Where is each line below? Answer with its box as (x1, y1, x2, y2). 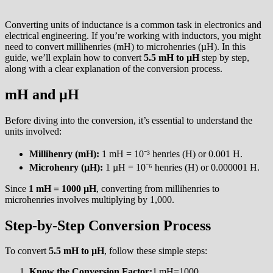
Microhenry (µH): (29, 161, 103, 172)
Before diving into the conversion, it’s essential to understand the (5, 115, 252, 126)
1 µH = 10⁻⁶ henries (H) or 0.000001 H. (103, 161, 260, 172)
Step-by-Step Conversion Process (5, 217, 211, 233)
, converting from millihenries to (96, 183, 219, 194)
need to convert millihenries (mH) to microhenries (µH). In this (5, 41, 246, 52)
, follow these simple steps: (104, 246, 207, 257)
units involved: (5, 126, 62, 136)
